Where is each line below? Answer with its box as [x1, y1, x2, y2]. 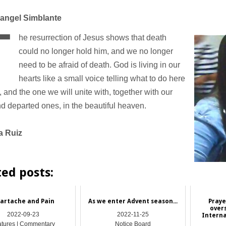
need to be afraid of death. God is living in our [18, 60, 180, 69]
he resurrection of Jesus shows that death [18, 33, 166, 42]
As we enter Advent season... [88, 197, 178, 205]
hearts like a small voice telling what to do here [18, 74, 185, 83]
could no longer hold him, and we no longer [18, 46, 173, 55]
